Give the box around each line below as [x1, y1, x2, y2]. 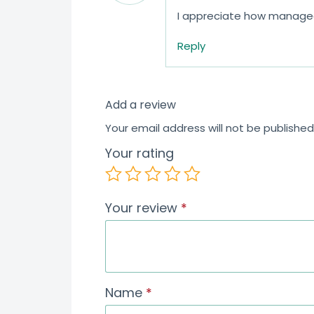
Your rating [105, 144, 174, 162]
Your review [105, 198, 181, 217]
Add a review [105, 96, 176, 113]
